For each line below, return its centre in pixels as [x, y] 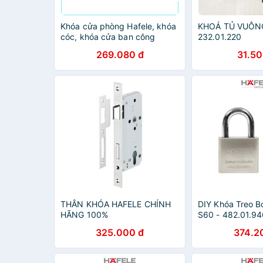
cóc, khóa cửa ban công [108, 37]
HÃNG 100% [84, 215]
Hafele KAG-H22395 [100, 47]
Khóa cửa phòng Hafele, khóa [118, 26]
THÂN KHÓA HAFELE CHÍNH [116, 204]
